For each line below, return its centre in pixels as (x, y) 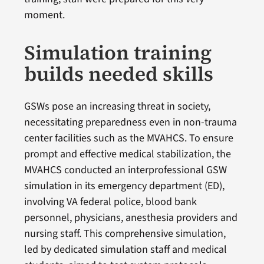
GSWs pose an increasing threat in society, (117, 106)
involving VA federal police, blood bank (110, 202)
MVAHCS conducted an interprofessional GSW (125, 170)
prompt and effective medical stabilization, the (127, 154)
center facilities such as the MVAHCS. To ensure (128, 138)
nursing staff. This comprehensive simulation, (125, 233)
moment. (44, 15)
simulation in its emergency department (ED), (124, 186)
